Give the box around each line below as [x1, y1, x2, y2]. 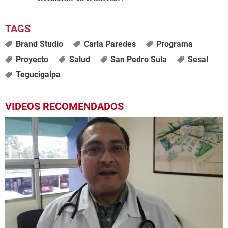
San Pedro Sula [110, 54, 167, 64]
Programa [156, 39, 193, 49]
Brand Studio [15, 39, 63, 49]
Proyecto [15, 54, 48, 64]
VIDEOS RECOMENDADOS [5, 100, 124, 112]
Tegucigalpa [15, 69, 61, 79]
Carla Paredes [83, 39, 136, 49]
